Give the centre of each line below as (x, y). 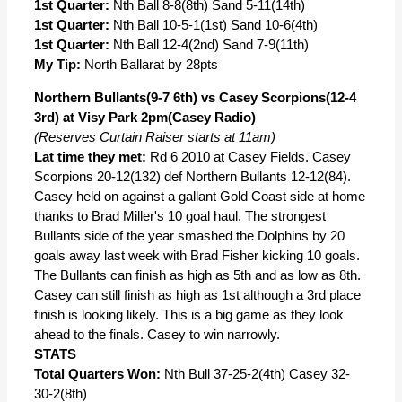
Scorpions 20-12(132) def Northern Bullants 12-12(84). (192, 176)
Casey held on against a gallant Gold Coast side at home (200, 196)
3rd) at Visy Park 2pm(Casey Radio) (145, 117)
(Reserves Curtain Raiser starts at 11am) (155, 137)
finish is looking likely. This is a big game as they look (189, 315)
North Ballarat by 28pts (149, 64)
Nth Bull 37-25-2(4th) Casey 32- (255, 374)
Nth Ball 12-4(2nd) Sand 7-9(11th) (209, 44)
